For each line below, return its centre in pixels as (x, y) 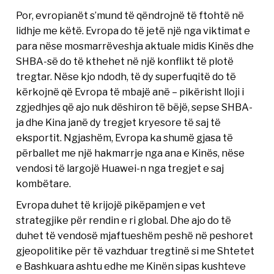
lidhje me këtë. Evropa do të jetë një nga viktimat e (133, 31)
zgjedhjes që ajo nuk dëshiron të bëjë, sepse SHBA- (135, 107)
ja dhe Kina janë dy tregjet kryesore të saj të (119, 123)
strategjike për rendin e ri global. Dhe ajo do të (124, 220)
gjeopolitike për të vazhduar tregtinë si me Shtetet (135, 251)
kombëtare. (44, 184)
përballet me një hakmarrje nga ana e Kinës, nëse (131, 153)
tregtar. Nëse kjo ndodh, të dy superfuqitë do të (126, 77)
